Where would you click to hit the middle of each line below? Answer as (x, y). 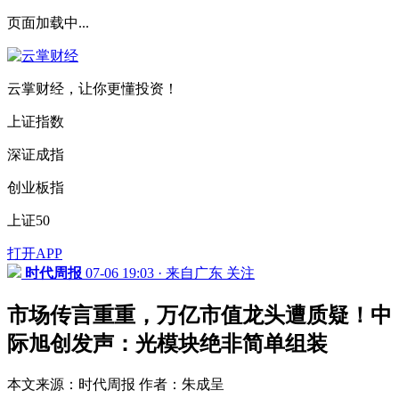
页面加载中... (48, 23)
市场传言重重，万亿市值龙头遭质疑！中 (199, 315)
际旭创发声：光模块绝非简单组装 (167, 343)
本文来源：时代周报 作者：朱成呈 (116, 384)
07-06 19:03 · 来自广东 (154, 273)
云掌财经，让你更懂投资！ (93, 89)
